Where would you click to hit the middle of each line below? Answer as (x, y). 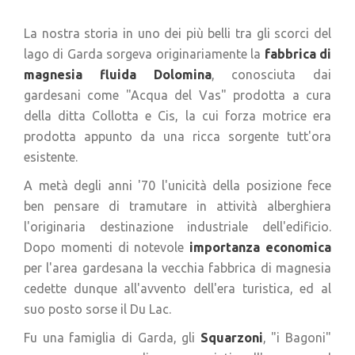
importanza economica (261, 247)
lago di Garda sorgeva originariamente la (144, 54)
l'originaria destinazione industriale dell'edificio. (177, 227)
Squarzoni (231, 338)
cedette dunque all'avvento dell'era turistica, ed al (177, 288)
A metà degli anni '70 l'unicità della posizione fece (177, 185)
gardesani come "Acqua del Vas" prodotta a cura (177, 95)
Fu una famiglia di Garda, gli (112, 338)
